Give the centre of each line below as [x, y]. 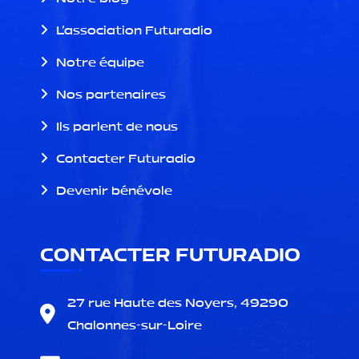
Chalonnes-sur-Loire [135, 325]
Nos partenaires [111, 94]
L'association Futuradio [134, 30]
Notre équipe [100, 62]
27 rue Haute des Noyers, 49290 [178, 302]
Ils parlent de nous [117, 126]
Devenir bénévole [114, 190]
